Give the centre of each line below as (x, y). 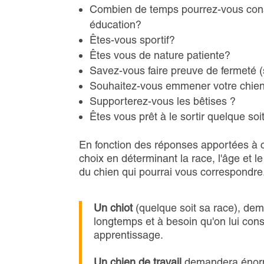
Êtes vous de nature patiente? (160, 55)
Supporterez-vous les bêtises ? (163, 101)
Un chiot (115, 208)
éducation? (116, 25)
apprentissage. (129, 235)
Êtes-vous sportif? (133, 40)
